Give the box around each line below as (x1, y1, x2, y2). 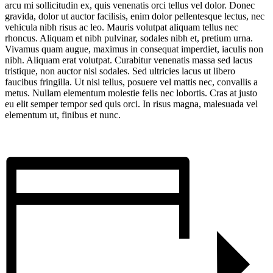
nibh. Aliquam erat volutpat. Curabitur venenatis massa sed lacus (5, 55, 252, 66)
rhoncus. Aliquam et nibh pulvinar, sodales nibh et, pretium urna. (5, 33, 253, 44)
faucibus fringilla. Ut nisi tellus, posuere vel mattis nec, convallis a (5, 77, 258, 88)
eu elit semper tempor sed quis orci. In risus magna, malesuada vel (5, 99, 258, 110)
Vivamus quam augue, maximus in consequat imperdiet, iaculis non (5, 44, 263, 55)
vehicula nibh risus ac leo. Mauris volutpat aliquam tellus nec (5, 22, 238, 33)
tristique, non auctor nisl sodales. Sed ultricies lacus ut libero (5, 66, 235, 77)
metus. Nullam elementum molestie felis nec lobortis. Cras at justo (5, 88, 257, 99)
